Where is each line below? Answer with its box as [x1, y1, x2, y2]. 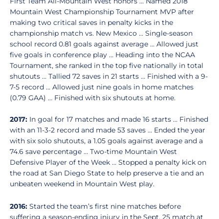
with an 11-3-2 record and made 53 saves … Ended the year [10, 126, 205, 134]
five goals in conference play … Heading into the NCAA [10, 50, 195, 59]
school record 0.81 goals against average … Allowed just [10, 40, 198, 48]
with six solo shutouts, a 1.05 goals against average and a [10, 136, 203, 145]
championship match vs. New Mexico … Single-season [10, 29, 193, 38]
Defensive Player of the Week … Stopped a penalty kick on [10, 158, 206, 167]
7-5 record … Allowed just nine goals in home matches [10, 83, 194, 91]
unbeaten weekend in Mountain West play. [10, 179, 154, 188]
